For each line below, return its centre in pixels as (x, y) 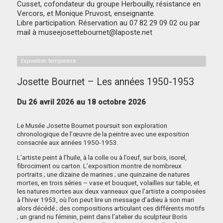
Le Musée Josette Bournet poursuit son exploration (92, 125)
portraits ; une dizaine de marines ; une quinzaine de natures (104, 174)
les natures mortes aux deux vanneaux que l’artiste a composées (111, 191)
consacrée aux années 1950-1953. (68, 142)
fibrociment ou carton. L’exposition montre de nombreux (100, 166)
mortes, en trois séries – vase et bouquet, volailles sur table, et (109, 183)
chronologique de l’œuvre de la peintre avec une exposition (103, 134)
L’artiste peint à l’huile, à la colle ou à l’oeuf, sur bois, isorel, (102, 158)
